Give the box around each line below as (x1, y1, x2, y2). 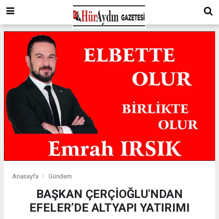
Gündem (48, 173, 72, 180)
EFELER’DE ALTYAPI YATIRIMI (29, 201, 190, 215)
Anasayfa (12, 173, 40, 180)
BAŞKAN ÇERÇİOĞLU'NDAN (36, 187, 183, 201)
